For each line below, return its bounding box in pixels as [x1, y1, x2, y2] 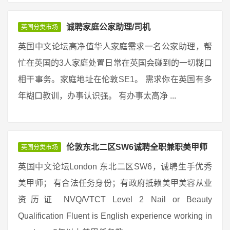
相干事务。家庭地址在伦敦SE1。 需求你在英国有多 [18, 75, 212, 84]
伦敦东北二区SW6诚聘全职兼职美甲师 [66, 143, 207, 151]
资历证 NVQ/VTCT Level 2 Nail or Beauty [18, 195, 212, 204]
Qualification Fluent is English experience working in [18, 212, 212, 220]
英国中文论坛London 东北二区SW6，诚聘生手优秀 [18, 162, 212, 171]
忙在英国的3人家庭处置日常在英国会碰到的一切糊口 [18, 59, 212, 67]
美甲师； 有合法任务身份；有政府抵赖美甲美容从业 [18, 179, 212, 187]
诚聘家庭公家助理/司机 [66, 23, 150, 31]
